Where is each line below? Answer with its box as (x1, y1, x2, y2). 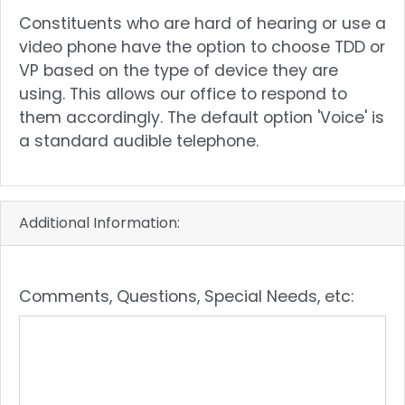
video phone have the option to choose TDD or (19, 36, 385, 59)
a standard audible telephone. (19, 130, 259, 153)
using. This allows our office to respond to (19, 83, 347, 106)
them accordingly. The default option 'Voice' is (19, 107, 384, 129)
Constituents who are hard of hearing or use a (19, 13, 386, 35)
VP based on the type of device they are (19, 60, 338, 82)
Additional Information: (19, 212, 180, 234)
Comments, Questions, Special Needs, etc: (19, 286, 353, 308)
